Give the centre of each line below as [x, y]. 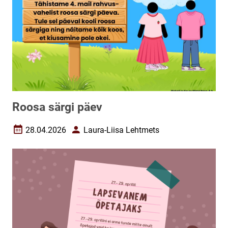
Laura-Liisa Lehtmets [121, 130]
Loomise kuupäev [44, 134]
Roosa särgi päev [57, 107]
